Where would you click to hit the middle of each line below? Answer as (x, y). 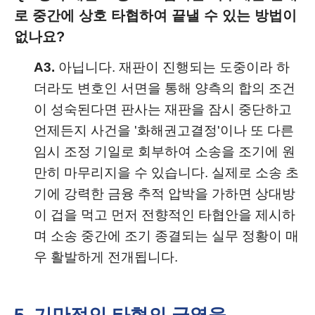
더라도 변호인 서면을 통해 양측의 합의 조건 (165, 88)
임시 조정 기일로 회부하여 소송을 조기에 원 (165, 152)
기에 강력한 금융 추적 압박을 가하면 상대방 (165, 194)
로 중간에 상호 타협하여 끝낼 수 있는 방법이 (155, 15)
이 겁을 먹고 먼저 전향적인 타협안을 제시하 (165, 215)
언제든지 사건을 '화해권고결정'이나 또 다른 (164, 130)
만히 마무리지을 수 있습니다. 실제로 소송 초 (166, 173)
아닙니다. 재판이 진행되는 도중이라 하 (172, 67)
